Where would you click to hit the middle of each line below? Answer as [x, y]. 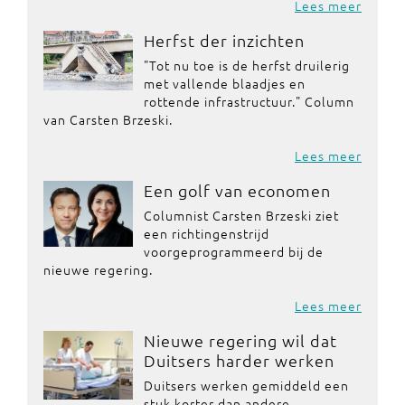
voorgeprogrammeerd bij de [233, 251]
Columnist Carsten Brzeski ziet [241, 215]
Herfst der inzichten [224, 40]
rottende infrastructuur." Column [249, 101]
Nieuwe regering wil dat [240, 340]
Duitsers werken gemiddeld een [246, 385]
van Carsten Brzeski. [108, 119]
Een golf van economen [237, 190]
